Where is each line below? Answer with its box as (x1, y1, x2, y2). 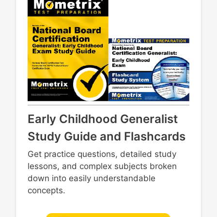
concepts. (27, 185, 65, 195)
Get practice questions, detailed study (27, 149, 176, 159)
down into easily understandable (27, 173, 155, 183)
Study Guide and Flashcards (27, 129, 186, 143)
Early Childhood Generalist (27, 111, 178, 126)
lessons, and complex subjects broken (27, 161, 177, 171)
